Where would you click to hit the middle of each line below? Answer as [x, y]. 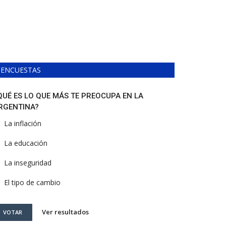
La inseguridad [28, 163]
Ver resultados [65, 212]
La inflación [23, 123]
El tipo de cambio [32, 182]
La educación [26, 143]
